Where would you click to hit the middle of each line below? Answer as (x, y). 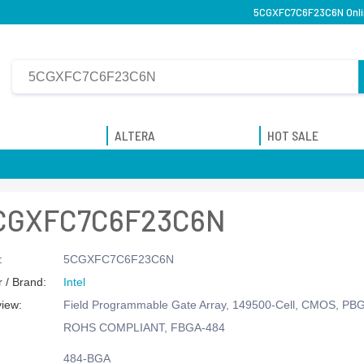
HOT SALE (292, 135)
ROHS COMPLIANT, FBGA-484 (144, 327)
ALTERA (135, 135)
